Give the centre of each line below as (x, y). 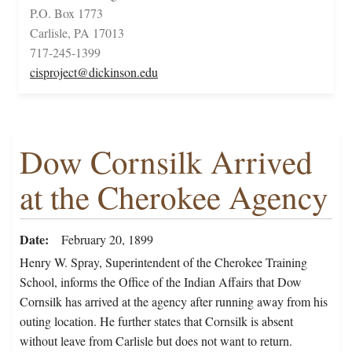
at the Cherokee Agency (174, 197)
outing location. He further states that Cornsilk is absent (156, 321)
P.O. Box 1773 (66, 13)
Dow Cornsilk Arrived (166, 162)
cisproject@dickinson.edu (94, 72)
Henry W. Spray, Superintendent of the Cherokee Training (163, 262)
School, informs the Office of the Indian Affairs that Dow (161, 282)
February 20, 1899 (107, 240)
